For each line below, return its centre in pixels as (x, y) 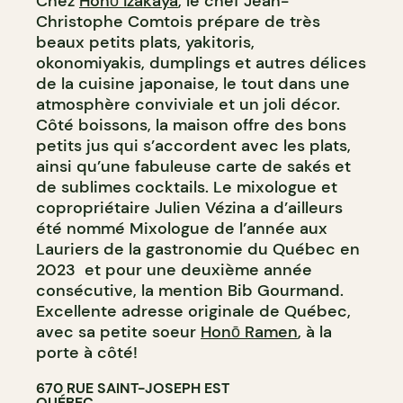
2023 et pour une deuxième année (174, 269)
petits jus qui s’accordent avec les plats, (193, 145)
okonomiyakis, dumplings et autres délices (201, 63)
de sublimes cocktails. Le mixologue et (187, 187)
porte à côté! (87, 352)
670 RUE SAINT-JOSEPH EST (133, 388)
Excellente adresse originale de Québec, (193, 311)
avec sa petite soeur (118, 331)
